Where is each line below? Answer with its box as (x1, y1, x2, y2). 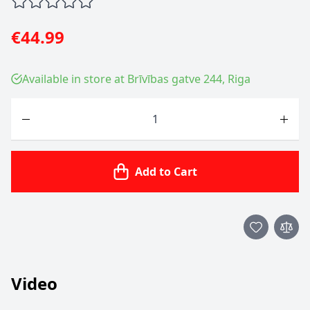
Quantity (10, 98, 56, 113)
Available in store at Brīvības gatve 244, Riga (22, 71, 250, 86)
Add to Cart (135, 164, 197, 179)
